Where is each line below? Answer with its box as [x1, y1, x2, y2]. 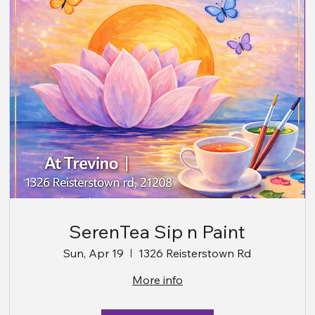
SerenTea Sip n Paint [69, 219, 246, 243]
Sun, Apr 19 [63, 245, 124, 260]
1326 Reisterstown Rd [139, 245, 252, 260]
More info [131, 272, 183, 287]
